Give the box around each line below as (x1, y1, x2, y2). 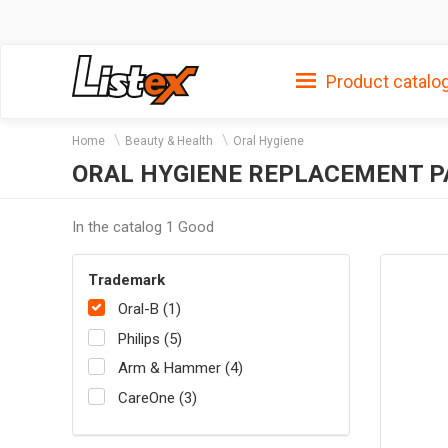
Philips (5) (118, 329, 182, 348)
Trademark (88, 270, 165, 289)
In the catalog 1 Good (72, 217, 214, 236)
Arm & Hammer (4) (118, 359, 243, 378)
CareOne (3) (118, 388, 197, 407)
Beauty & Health (125, 134, 213, 148)
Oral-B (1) (118, 300, 181, 319)
